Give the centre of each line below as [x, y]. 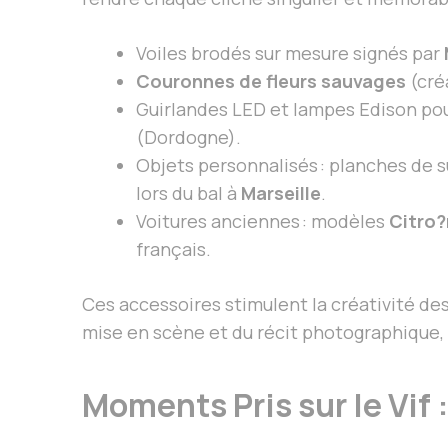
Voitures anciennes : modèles [262, 220]
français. [173, 248]
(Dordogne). [188, 136]
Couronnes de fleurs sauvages [271, 80]
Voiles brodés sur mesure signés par [290, 52]
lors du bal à [188, 192]
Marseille [281, 192]
